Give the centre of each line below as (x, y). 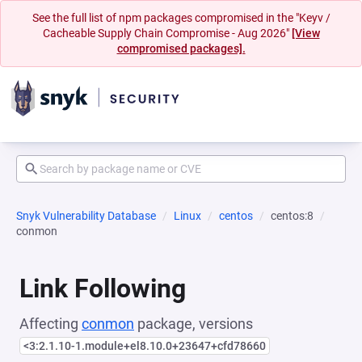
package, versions (194, 324)
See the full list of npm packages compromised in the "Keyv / (181, 18)
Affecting (51, 324)
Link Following (103, 288)
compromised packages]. (181, 48)
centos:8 (292, 216)
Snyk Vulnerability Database (86, 216)
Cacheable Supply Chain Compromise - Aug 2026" (167, 33)
